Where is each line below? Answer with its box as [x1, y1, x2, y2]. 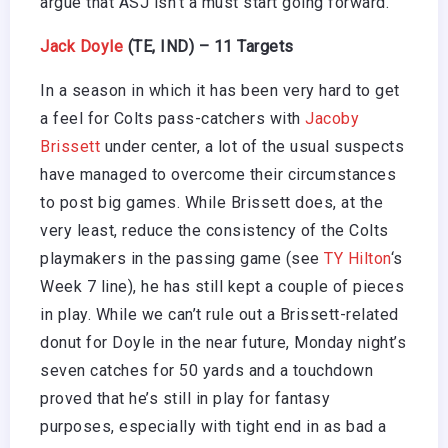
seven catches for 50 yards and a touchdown [40, 360, 373, 380]
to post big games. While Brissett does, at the [40, 192, 383, 212]
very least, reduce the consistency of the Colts [40, 220, 389, 240]
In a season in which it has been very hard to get [40, 80, 400, 100]
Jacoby [305, 108, 359, 128]
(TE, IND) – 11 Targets [123, 36, 294, 56]
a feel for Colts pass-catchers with [40, 108, 305, 128]
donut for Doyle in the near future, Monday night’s [40, 332, 406, 352]
